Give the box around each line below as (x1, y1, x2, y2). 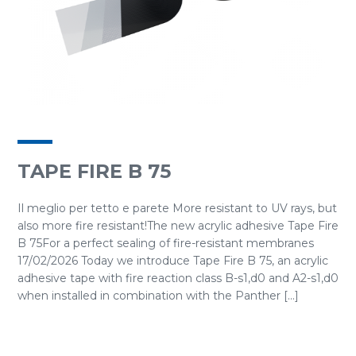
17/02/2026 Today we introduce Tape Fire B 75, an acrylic (17, 253, 328, 268)
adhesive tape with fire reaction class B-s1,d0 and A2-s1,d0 (17, 271, 339, 285)
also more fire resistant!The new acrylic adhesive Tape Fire (17, 219, 339, 233)
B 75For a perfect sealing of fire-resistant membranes (17, 236, 314, 250)
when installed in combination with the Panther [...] (17, 288, 299, 303)
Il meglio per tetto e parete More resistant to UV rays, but (17, 201, 337, 215)
